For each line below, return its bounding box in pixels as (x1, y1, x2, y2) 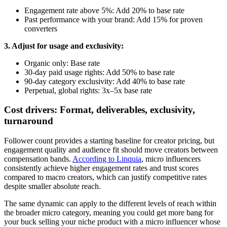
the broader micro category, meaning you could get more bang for (4, 208, 213, 217)
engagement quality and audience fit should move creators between (4, 145, 218, 154)
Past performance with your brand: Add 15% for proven (24, 15, 203, 24)
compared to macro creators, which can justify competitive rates (4, 172, 207, 181)
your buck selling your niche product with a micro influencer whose (4, 217, 220, 226)
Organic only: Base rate (24, 58, 100, 67)
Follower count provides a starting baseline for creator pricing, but (4, 136, 214, 145)
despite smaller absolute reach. (4, 181, 103, 191)
